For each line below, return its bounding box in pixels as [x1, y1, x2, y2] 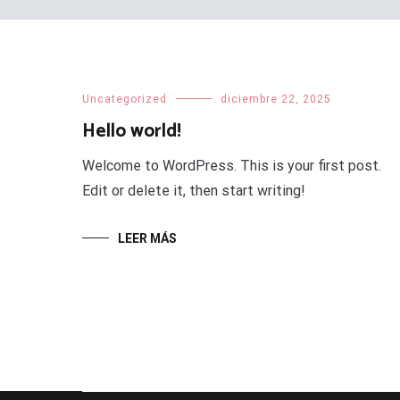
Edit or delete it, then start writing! [82, 182, 305, 199]
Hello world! [82, 116, 181, 146]
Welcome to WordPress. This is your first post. [82, 157, 381, 174]
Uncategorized [82, 93, 167, 105]
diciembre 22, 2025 [221, 93, 331, 105]
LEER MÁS [118, 231, 177, 246]
